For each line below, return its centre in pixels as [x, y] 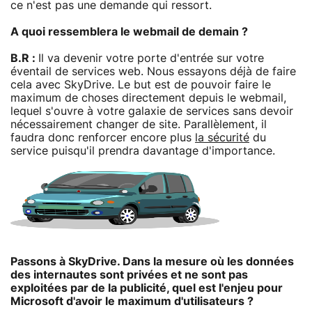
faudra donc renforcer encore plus [103, 138]
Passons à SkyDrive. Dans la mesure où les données [152, 262]
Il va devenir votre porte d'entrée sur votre [151, 58]
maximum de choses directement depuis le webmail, [148, 98]
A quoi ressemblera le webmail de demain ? [129, 32]
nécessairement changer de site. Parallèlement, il [139, 124]
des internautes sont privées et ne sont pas [129, 275]
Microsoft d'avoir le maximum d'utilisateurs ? [132, 301]
